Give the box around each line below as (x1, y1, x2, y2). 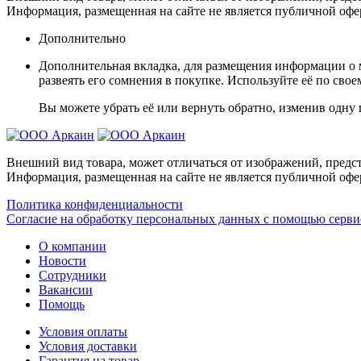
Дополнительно (39, 31, 126, 45)
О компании (39, 239, 106, 253)
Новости (39, 253, 86, 268)
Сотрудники (39, 268, 106, 282)
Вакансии (39, 282, 93, 297)
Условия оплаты (39, 324, 127, 338)
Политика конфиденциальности (6, 197, 183, 211)
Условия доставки (39, 338, 137, 353)
